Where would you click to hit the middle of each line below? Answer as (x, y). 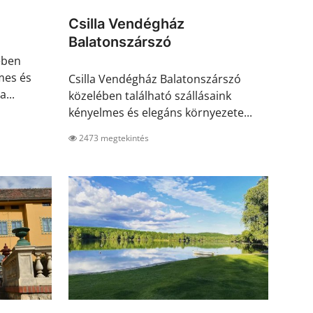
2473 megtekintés (113, 138)
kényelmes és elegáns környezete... (160, 113)
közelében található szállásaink (150, 96)
